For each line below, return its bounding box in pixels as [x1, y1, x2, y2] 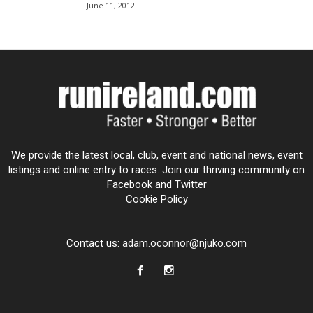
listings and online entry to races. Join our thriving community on [8, 163, 305, 176]
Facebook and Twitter [106, 178, 207, 191]
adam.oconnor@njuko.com [122, 237, 247, 249]
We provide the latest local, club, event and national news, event [10, 149, 303, 161]
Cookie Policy [125, 193, 188, 205]
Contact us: [66, 237, 122, 249]
